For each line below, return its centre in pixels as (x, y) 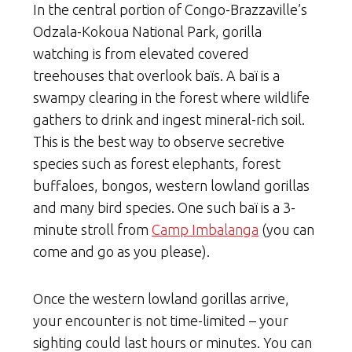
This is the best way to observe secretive (159, 142)
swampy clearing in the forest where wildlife (171, 98)
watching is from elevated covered (141, 54)
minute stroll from (92, 230)
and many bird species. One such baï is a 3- (164, 208)
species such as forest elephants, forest (157, 164)
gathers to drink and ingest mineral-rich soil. (169, 120)
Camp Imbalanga (205, 230)
